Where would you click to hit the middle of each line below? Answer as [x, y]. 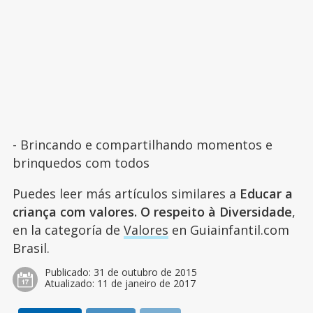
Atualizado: [71, 283]
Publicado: [69, 272]
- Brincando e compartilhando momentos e [142, 144]
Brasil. [31, 248]
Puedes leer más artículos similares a [126, 193]
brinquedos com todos [81, 162]
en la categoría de [68, 230]
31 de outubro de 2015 [145, 272]
